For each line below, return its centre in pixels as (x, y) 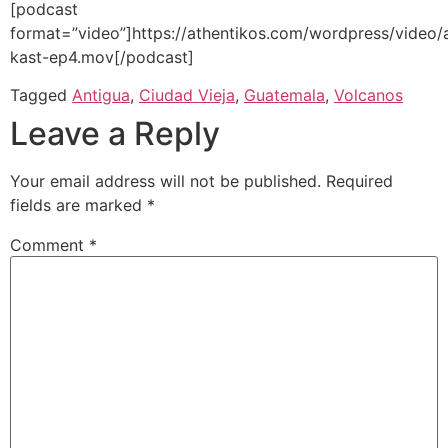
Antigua (101, 95)
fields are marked (78, 205)
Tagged (41, 95)
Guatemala (284, 95)
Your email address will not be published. (165, 181)
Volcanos (368, 95)
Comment (49, 245)
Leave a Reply (115, 134)
